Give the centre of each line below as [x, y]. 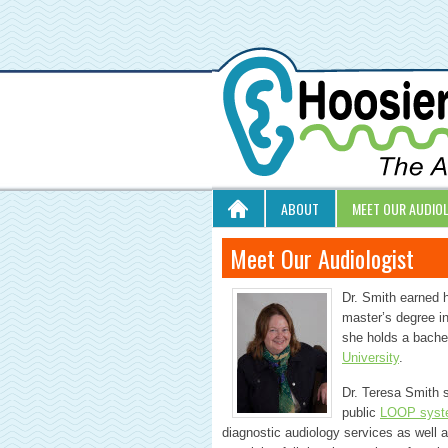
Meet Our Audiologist [322, 258]
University [370, 357]
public [361, 412]
